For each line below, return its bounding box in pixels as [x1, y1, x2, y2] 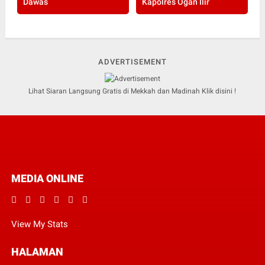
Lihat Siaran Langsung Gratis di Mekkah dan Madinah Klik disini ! [28, 86, 237, 95]
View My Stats [11, 218, 68, 230]
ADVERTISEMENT [98, 57, 167, 67]
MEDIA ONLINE [11, 172, 83, 185]
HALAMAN [11, 245, 63, 258]
